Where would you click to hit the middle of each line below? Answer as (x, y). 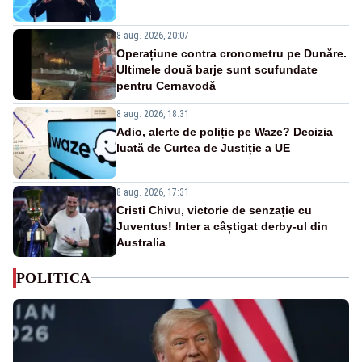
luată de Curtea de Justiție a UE (203, 147)
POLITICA (54, 278)
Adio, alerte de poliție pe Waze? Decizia (225, 131)
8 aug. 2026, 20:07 (153, 35)
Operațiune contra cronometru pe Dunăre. (232, 53)
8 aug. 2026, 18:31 (153, 114)
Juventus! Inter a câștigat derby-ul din (222, 226)
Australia (141, 242)
